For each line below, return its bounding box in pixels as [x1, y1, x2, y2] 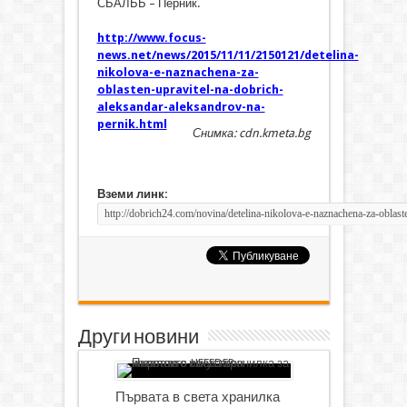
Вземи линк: [96, 187, 168, 202]
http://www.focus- [96, 31, 206, 45]
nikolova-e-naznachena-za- [96, 65, 259, 80]
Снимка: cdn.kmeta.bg [192, 126, 311, 141]
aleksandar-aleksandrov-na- [96, 100, 265, 114]
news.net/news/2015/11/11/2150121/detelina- [96, 48, 359, 63]
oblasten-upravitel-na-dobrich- [96, 83, 283, 97]
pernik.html [96, 117, 167, 132]
